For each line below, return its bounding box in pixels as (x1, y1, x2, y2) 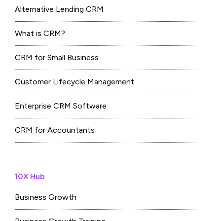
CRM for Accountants (15, 125, 95, 135)
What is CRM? (15, 29, 65, 38)
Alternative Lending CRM (15, 4, 104, 14)
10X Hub (15, 172, 45, 182)
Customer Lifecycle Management (15, 77, 134, 87)
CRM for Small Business (15, 53, 99, 63)
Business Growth (15, 192, 76, 202)
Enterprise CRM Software (15, 101, 107, 111)
